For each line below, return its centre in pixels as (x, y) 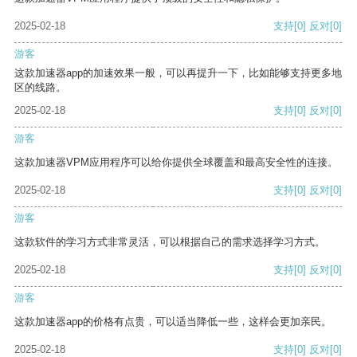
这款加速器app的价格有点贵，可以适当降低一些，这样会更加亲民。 (173, 322)
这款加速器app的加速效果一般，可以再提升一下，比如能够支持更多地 (178, 73)
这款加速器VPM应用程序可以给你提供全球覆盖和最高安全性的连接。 (176, 163)
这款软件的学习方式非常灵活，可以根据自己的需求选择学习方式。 (170, 242)
